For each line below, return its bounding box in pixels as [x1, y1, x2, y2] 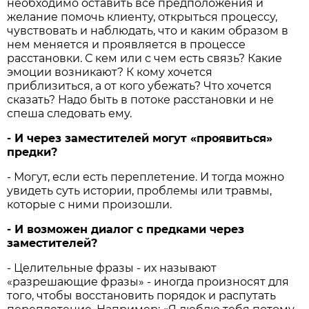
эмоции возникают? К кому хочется [7, 66, 213, 79]
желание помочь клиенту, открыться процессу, [7, 10, 278, 24]
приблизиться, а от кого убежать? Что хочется [7, 79, 272, 93]
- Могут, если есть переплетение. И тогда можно [7, 170, 285, 184]
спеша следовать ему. [7, 107, 132, 121]
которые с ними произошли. [7, 198, 172, 212]
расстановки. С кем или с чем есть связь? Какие [7, 52, 283, 66]
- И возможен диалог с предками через [7, 223, 245, 237]
